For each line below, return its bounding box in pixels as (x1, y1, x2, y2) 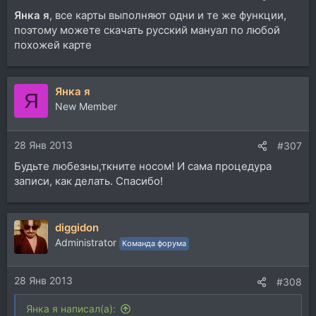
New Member (55, 100, 117, 112)
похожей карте (14, 38, 92, 51)
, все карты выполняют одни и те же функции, (49, 8, 286, 22)
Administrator (55, 236, 116, 248)
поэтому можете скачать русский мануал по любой (14, 23, 280, 37)
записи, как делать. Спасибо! (14, 174, 163, 188)
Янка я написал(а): (26, 303, 116, 315)
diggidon (55, 220, 99, 234)
